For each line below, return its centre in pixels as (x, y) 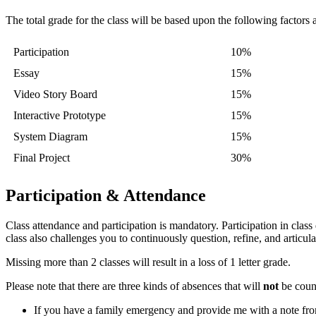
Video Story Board (55, 94)
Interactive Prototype (60, 115)
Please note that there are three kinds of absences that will (134, 286)
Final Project (42, 157)
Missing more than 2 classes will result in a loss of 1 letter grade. (148, 262)
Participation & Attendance (106, 195)
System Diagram (50, 136)
